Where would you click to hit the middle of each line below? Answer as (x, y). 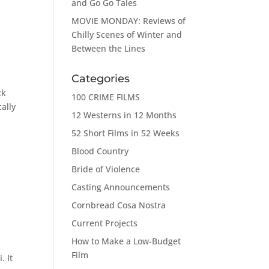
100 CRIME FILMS (106, 97)
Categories (101, 78)
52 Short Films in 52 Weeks (126, 133)
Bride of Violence (106, 169)
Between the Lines (109, 48)
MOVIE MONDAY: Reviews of (129, 20)
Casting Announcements (121, 187)
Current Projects (105, 223)
